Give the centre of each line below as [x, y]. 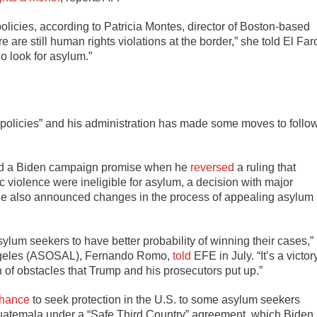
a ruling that [265, 168]
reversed [212, 168]
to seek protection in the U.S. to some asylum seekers [165, 300]
